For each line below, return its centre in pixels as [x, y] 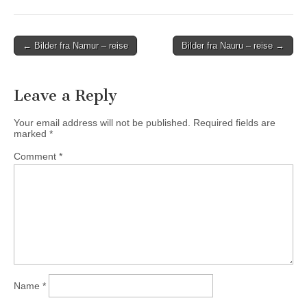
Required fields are [234, 122]
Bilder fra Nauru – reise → [233, 45]
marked [32, 133]
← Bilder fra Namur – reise [75, 45]
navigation [44, 62]
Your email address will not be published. [102, 122]
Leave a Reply [65, 95]
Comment [36, 156]
